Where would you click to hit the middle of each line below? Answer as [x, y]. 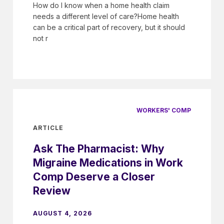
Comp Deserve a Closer [94, 176]
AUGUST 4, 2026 [62, 213]
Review [52, 190]
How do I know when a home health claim [101, 5]
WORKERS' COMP [164, 110]
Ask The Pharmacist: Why [99, 148]
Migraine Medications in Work [108, 162]
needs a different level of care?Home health [106, 16]
